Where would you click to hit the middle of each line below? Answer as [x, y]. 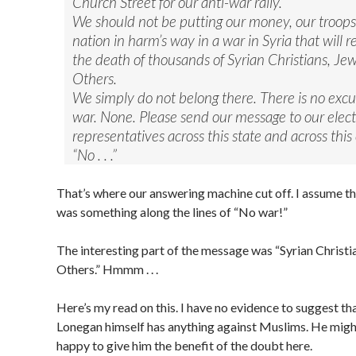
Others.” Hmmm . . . [107, 269]
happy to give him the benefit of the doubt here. [184, 345]
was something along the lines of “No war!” [172, 212]
